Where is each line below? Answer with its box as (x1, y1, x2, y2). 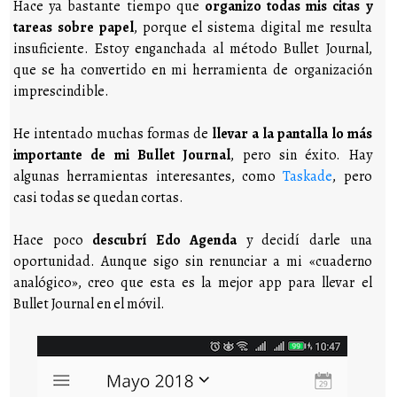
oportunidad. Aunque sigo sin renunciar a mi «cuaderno (13, 251, 372, 271)
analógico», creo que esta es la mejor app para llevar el (13, 272, 372, 292)
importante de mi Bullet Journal (13, 144, 231, 165)
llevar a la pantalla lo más (211, 123, 372, 144)
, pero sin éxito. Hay (230, 144, 372, 165)
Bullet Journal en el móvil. (13, 293, 166, 314)
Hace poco (13, 230, 93, 250)
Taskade (283, 166, 333, 186)
